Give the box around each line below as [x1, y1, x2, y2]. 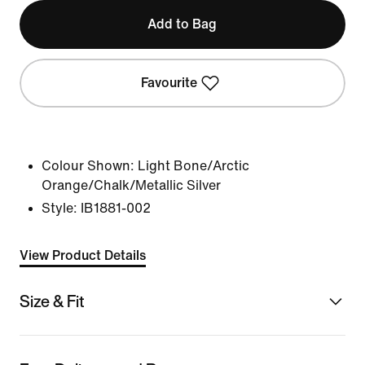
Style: [42, 201, 77, 215]
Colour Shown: [42, 159, 134, 173]
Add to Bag [147, 17, 218, 31]
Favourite [141, 76, 198, 90]
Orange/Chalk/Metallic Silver [42, 178, 221, 192]
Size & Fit [20, 288, 85, 313]
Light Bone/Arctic [138, 159, 249, 173]
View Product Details [20, 248, 146, 262]
